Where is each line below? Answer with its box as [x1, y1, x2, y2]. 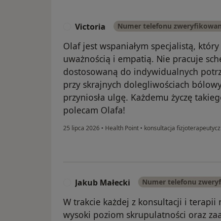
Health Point [104, 124, 140, 133]
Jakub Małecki [75, 177, 130, 188]
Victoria [75, 21, 106, 33]
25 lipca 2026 [63, 124, 100, 133]
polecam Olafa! [63, 104, 125, 116]
